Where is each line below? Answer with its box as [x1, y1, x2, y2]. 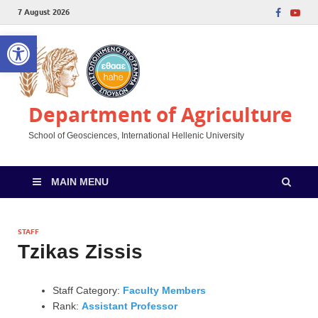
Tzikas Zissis [18, 241, 143, 263]
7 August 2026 [18, 7, 70, 17]
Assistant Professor [82, 300, 177, 312]
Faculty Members [123, 285, 206, 297]
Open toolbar [6, 29, 77, 55]
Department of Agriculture [28, 101, 292, 128]
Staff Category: [53, 285, 123, 297]
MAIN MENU [51, 176, 109, 187]
